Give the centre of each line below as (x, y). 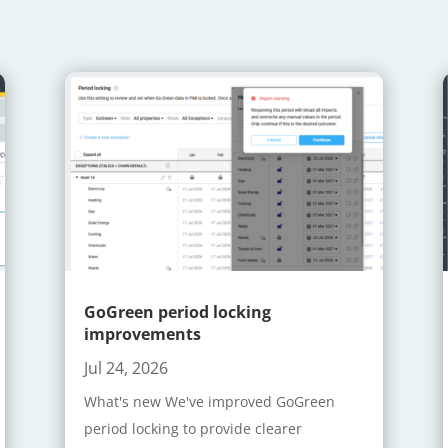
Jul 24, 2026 (125, 368)
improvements (142, 334)
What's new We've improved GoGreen (209, 402)
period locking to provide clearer (192, 429)
